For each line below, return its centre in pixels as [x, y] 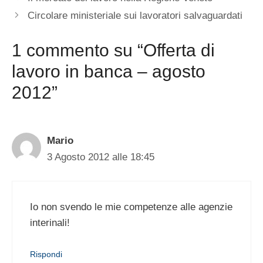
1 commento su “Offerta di [113, 50]
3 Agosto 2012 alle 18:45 [101, 157]
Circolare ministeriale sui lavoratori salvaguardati [135, 16]
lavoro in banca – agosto [109, 71]
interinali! [50, 223]
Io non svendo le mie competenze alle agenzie [131, 207]
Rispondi [46, 254]
